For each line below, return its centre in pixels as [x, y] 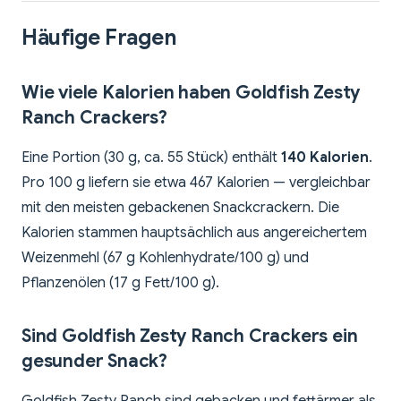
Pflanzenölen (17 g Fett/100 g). [120, 283]
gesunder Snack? [95, 362]
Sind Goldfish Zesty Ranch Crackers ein [190, 337]
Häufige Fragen [99, 38]
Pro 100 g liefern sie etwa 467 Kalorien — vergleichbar [196, 183]
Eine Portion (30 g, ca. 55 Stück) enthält [151, 158]
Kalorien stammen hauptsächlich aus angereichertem [194, 233]
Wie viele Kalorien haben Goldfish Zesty [191, 93]
